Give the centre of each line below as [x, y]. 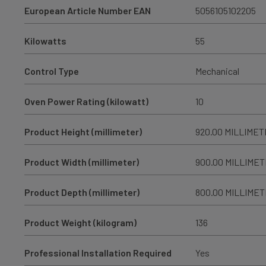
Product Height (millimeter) [83, 131]
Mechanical [217, 71]
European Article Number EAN [87, 10]
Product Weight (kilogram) [80, 222]
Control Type [51, 71]
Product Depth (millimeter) [82, 192]
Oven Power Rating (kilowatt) [86, 101]
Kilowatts [45, 40]
